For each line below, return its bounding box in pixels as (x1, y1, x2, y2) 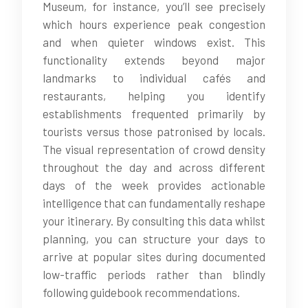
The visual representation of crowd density (43, 142, 265, 156)
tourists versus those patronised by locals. (43, 124, 265, 138)
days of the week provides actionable (43, 178, 265, 192)
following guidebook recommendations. (43, 285, 240, 299)
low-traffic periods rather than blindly (43, 267, 265, 281)
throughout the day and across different (43, 160, 265, 174)
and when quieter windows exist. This (43, 35, 265, 49)
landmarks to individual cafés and (43, 71, 265, 85)
